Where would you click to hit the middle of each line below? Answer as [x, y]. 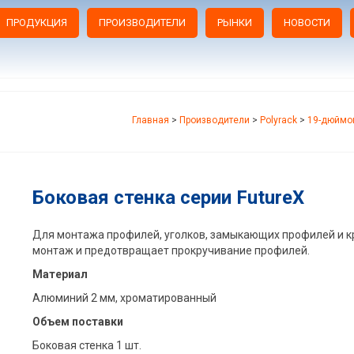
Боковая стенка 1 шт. [87, 345]
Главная [151, 120]
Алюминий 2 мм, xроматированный [124, 298]
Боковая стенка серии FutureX [168, 197]
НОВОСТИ [307, 23]
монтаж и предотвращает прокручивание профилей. [171, 250]
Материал [60, 274]
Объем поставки [77, 321]
